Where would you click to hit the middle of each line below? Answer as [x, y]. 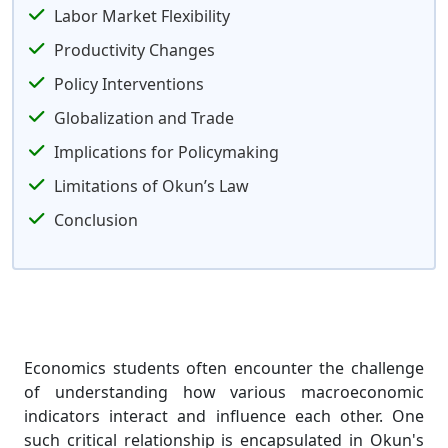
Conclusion [96, 220]
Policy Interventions [129, 84]
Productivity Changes [134, 50]
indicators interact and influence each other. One [224, 416]
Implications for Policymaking [166, 152]
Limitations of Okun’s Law [151, 186]
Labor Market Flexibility [142, 16]
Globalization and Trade [144, 118]
